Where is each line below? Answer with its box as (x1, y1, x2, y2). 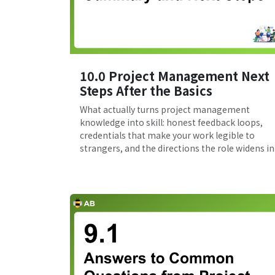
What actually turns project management (80, 103, 250, 116)
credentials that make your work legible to (80, 129, 255, 142)
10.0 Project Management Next (80, 67, 269, 85)
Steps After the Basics (80, 82, 212, 100)
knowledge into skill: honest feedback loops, (80, 116, 263, 129)
